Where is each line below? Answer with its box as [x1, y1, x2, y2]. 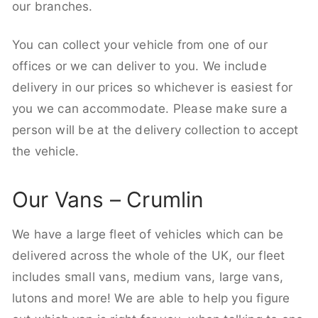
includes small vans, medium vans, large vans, [12, 269, 284, 284]
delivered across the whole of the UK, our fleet [12, 248, 285, 263]
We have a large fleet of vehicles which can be [12, 226, 284, 241]
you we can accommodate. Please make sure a [12, 101, 288, 116]
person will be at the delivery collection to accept [12, 122, 299, 137]
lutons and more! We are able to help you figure [12, 290, 290, 305]
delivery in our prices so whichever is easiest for [12, 79, 293, 94]
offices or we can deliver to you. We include [12, 58, 267, 73]
